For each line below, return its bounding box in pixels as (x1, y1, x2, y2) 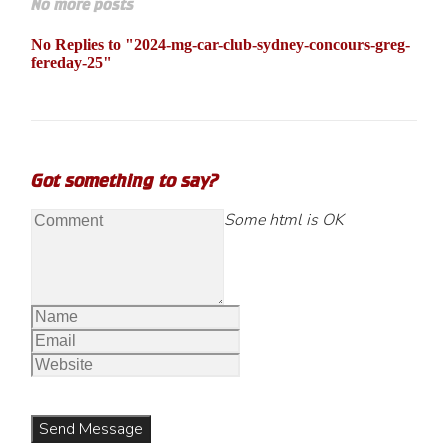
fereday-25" (31, 53, 113, 71)
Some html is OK (224, 209, 345, 232)
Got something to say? (31, 169, 220, 191)
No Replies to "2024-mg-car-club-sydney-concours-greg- (31, 35, 411, 53)
